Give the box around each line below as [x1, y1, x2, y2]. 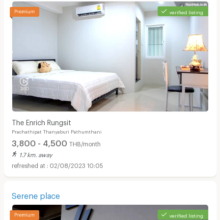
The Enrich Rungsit [11, 118, 71, 124]
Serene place [11, 191, 60, 198]
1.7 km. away [19, 151, 52, 156]
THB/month [69, 140, 101, 146]
